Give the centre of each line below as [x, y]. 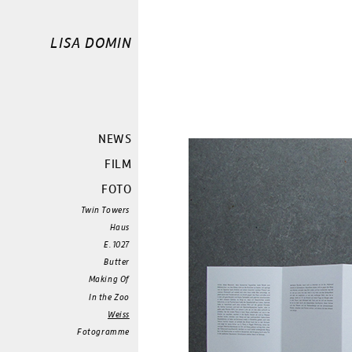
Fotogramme [103, 331]
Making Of [109, 279]
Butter [117, 262]
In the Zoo [109, 297]
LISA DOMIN [91, 42]
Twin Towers [105, 209]
